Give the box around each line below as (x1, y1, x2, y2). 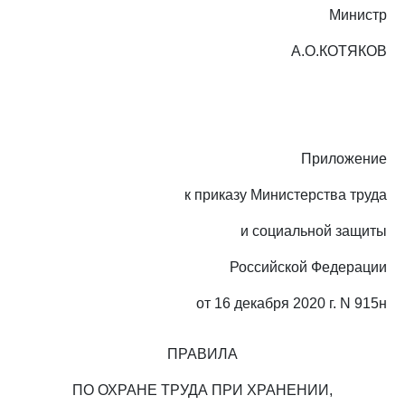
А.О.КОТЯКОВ (291, 43, 387, 59)
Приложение (301, 151, 387, 166)
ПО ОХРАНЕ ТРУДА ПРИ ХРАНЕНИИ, (72, 382, 333, 398)
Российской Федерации (230, 259, 387, 275)
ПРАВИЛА (167, 346, 238, 362)
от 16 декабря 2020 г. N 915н (196, 296, 387, 311)
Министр (329, 7, 387, 23)
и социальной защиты (240, 223, 387, 239)
